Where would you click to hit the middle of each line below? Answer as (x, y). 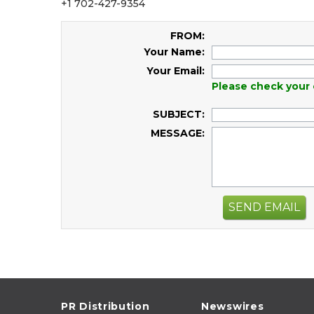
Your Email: (176, 71)
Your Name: (174, 52)
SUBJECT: (179, 114)
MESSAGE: (178, 133)
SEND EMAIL (264, 207)
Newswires (233, 306)
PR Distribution (105, 306)
